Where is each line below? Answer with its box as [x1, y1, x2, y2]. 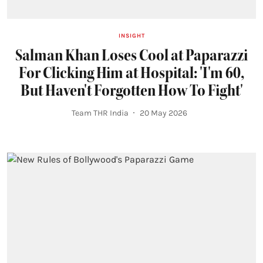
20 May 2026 [139, 107, 187, 118]
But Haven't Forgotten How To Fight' [20, 80, 243, 100]
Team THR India [71, 107, 129, 118]
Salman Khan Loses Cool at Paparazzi [15, 45, 248, 65]
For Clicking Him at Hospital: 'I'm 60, [19, 62, 244, 83]
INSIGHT [118, 32, 145, 39]
